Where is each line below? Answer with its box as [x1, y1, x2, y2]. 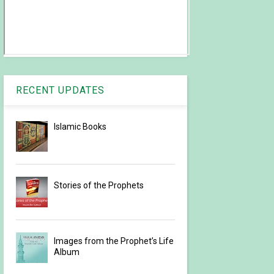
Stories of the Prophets [54, 180, 144, 191]
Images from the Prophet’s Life [54, 236, 174, 246]
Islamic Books [54, 122, 107, 132]
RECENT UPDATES [15, 84, 105, 97]
